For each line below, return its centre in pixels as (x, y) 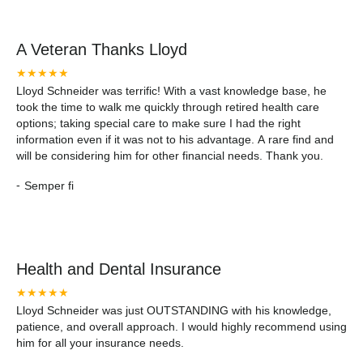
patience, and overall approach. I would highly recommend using (181, 327)
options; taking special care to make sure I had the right (158, 123)
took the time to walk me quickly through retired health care (168, 107)
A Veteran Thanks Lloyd (102, 49)
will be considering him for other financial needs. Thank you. (170, 156)
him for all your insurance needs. (100, 343)
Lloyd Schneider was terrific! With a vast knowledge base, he (171, 91)
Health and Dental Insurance (119, 269)
